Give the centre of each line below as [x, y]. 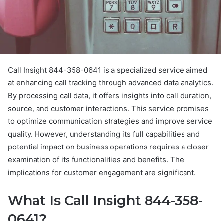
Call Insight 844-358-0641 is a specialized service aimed [108, 70]
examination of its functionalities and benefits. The [96, 159]
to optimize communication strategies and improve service [110, 121]
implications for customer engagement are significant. [102, 172]
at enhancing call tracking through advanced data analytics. [110, 82]
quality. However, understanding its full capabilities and [104, 134]
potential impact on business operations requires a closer [108, 147]
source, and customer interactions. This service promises [108, 108]
